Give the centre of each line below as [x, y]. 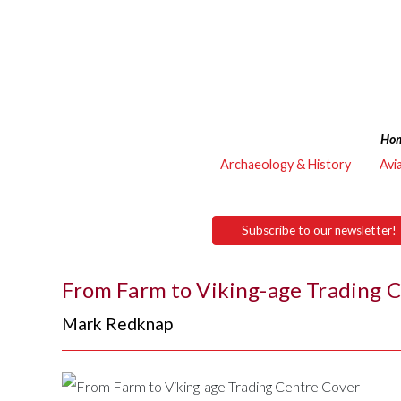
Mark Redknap [118, 324]
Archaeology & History [286, 164]
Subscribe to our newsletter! [319, 230]
